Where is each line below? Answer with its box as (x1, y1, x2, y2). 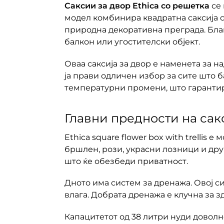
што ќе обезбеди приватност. (64, 156, 188, 166)
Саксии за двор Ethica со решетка (64, 1, 209, 11)
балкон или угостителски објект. (64, 37, 200, 47)
